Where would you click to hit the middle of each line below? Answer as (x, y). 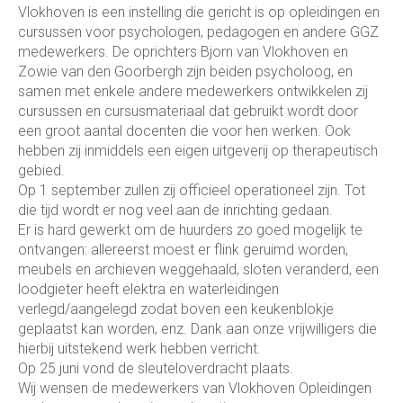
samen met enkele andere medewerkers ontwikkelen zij (193, 91)
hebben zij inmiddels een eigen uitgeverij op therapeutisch (198, 151)
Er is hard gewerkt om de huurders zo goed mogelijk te (190, 230)
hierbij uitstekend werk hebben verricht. (139, 349)
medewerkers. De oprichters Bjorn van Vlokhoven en (183, 52)
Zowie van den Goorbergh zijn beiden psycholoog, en (185, 72)
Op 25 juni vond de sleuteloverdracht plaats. (156, 368)
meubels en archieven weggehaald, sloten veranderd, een (198, 269)
